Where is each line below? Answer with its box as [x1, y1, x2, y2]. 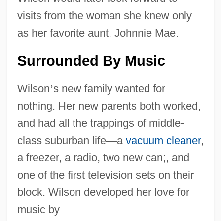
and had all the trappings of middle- [17, 116, 184, 129]
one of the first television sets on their [17, 168, 194, 181]
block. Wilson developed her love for [17, 185, 189, 198]
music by [17, 203, 60, 216]
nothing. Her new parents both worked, [17, 99, 201, 112]
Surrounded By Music [17, 52, 165, 69]
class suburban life [17, 134, 106, 147]
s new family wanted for [53, 82, 165, 95]
